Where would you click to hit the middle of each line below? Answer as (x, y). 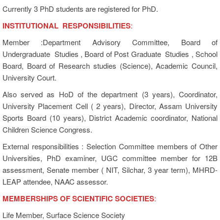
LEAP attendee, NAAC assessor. (55, 181)
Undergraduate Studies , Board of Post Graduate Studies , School (110, 54)
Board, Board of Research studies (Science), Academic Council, (110, 65)
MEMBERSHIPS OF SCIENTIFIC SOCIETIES (78, 198)
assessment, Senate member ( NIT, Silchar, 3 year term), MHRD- (110, 169)
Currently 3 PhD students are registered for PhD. (80, 8)
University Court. (29, 77)
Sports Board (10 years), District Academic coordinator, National (110, 117)
